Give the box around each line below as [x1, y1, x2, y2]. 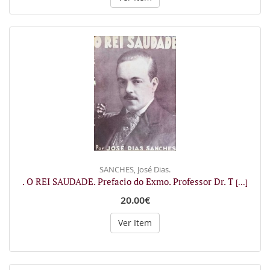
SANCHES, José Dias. [99, 163, 171, 175]
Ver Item [118, 216, 152, 228]
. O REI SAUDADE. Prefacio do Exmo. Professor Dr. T [22, 175, 236, 187]
